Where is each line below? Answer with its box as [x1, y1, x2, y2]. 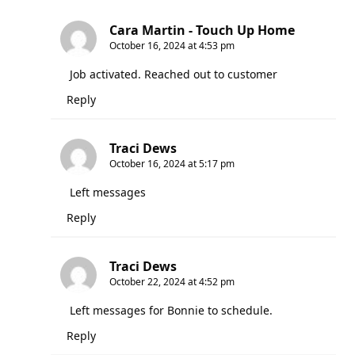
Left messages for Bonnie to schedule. [70, 302, 273, 318]
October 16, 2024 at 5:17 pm [109, 156, 235, 170]
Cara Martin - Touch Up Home [109, 21, 295, 39]
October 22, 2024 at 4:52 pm [109, 274, 235, 288]
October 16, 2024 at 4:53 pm [109, 38, 235, 52]
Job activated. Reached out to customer [70, 66, 277, 82]
